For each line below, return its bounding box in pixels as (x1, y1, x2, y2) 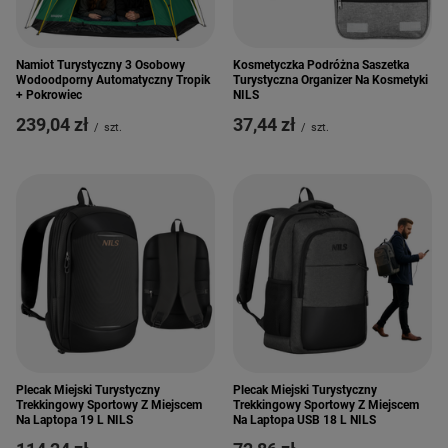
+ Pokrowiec (16, 88, 82, 102)
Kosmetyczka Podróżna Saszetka (233, 58, 409, 72)
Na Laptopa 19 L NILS (16, 413, 133, 427)
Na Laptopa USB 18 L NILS (233, 413, 376, 427)
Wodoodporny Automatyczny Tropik (16, 73, 210, 87)
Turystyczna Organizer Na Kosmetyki (233, 73, 428, 87)
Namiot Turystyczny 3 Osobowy (16, 58, 185, 72)
